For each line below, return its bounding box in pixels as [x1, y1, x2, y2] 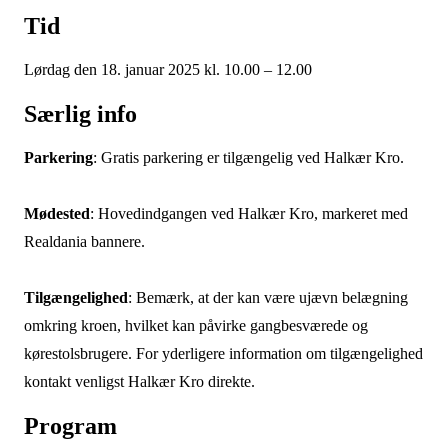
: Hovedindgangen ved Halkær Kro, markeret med [89, 205, 408, 222]
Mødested [23, 205, 90, 222]
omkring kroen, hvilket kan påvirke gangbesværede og [23, 317, 368, 334]
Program [23, 413, 123, 439]
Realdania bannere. [23, 233, 145, 250]
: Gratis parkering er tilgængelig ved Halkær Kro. [92, 149, 404, 166]
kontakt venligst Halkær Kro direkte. [23, 373, 255, 390]
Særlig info [23, 101, 143, 127]
